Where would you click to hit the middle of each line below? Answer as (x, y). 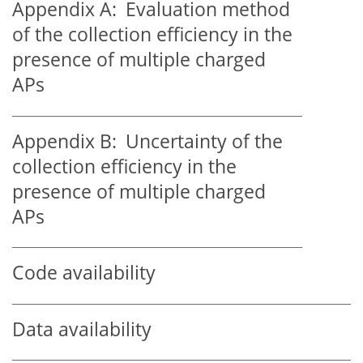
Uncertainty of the (200, 141)
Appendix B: (64, 141)
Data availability (82, 329)
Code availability (84, 273)
